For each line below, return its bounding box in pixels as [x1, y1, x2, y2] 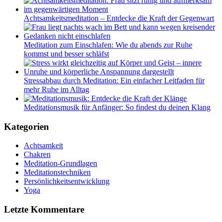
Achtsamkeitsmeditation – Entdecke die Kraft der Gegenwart [24, 13, 214, 22]
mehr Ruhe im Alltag [24, 85, 89, 94]
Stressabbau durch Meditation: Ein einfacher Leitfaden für [24, 76, 205, 85]
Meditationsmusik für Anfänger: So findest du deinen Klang [24, 103, 211, 111]
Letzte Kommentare [4, 204, 84, 215]
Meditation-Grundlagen [24, 159, 97, 168]
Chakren [24, 150, 51, 159]
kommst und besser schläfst [24, 49, 109, 58]
